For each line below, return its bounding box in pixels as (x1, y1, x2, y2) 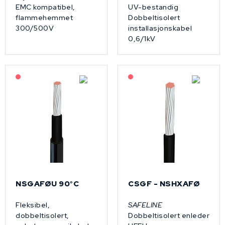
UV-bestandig (128, 2, 178, 12)
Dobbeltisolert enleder (128, 210, 209, 220)
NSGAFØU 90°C (16, 178, 79, 189)
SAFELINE (128, 200, 162, 209)
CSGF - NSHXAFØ (128, 178, 200, 189)
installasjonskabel (128, 23, 192, 33)
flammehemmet (16, 13, 73, 22)
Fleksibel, (16, 200, 50, 209)
